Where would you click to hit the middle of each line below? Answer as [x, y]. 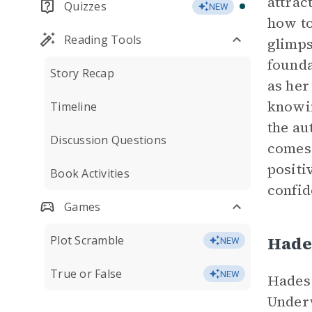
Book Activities [90, 173]
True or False [86, 274]
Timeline [73, 107]
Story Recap [82, 73]
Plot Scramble [87, 240]
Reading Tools [103, 40]
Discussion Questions [108, 140]
